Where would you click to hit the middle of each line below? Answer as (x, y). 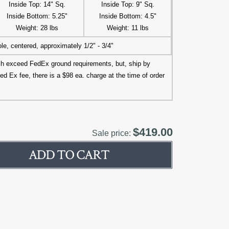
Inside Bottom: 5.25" (37, 16)
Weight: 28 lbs (37, 28)
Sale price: (113, 133)
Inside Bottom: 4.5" (128, 16)
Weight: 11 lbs (128, 28)
